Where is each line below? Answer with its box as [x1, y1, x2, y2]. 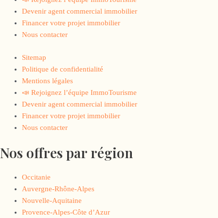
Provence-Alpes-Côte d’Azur [22, 208, 110, 216]
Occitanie [22, 173, 51, 181]
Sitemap [22, 53, 46, 61]
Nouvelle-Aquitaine [22, 196, 82, 204]
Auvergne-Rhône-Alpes [22, 184, 94, 193]
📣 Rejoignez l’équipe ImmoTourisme [22, 88, 137, 96]
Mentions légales [22, 76, 73, 85]
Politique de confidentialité [22, 65, 103, 73]
